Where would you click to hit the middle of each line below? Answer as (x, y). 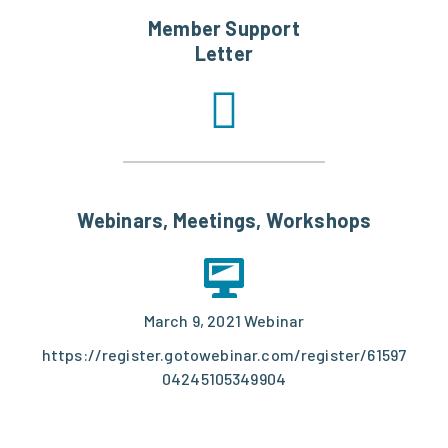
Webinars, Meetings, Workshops (224, 220)
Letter (224, 53)
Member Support (224, 28)
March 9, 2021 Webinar (224, 321)
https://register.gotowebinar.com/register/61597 (224, 355)
